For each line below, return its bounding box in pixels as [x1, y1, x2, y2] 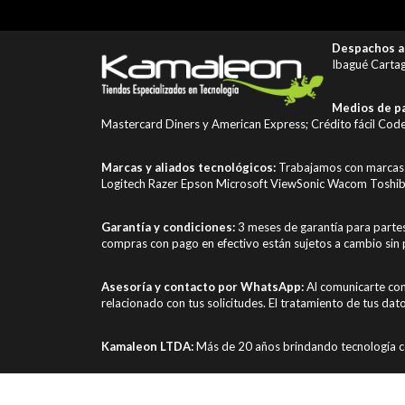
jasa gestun [92, 372, 157, 389]
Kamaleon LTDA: [101, 338, 193, 353]
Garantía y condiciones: [101, 219, 235, 234]
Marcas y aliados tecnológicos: [101, 159, 276, 174]
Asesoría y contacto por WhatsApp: [101, 278, 304, 294]
